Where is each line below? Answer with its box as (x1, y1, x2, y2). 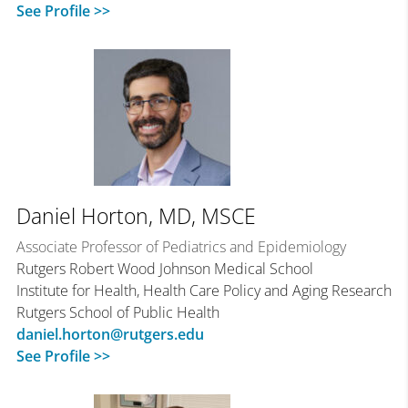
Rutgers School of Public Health (15, 302, 219, 323)
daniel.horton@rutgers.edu (15, 324, 204, 345)
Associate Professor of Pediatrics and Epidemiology (15, 237, 346, 258)
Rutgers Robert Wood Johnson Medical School (15, 259, 313, 280)
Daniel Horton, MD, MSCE (15, 201, 256, 231)
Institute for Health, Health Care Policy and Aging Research (15, 280, 392, 301)
